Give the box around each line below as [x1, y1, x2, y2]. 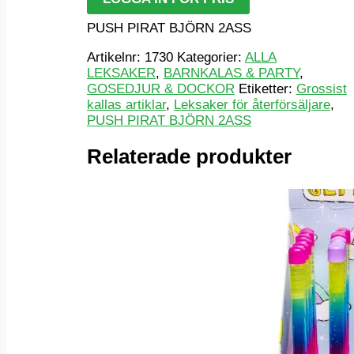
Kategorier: [177, 50, 245, 66]
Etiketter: [239, 81, 296, 97]
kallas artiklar [87, 97, 166, 113]
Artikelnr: [87, 50, 145, 66]
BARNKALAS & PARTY [164, 66, 299, 81]
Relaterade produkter [87, 145, 292, 168]
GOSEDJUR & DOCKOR [87, 81, 235, 97]
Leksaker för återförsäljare [174, 97, 330, 113]
